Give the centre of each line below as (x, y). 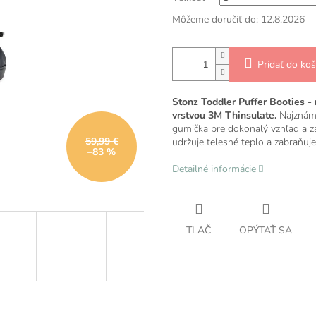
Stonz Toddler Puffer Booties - (242, 102)
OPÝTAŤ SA (266, 231)
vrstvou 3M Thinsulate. (226, 116)
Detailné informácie (214, 169)
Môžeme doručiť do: (215, 20)
